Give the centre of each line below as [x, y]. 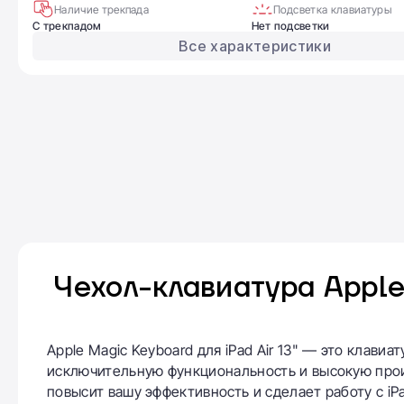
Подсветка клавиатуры [332, 9]
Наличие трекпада [102, 9]
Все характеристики [255, 46]
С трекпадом [67, 26]
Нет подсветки [290, 26]
